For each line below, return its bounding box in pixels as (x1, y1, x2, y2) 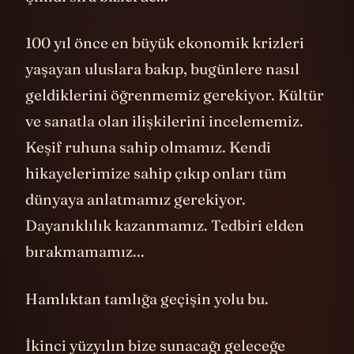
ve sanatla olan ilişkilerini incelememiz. (25, 111, 303, 131)
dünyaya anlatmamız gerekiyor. (25, 190, 246, 209)
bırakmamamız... (25, 242, 145, 262)
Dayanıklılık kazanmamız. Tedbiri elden (25, 216, 304, 235)
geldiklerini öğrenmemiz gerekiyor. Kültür (25, 85, 324, 105)
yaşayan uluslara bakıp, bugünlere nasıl (25, 59, 299, 79)
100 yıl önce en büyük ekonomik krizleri (25, 33, 304, 53)
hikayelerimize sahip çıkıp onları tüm (25, 164, 287, 183)
